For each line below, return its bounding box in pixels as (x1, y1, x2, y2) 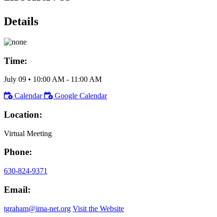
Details (4, 15, 38, 28)
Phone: (4, 147, 32, 157)
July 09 (4, 75, 26, 84)
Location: (4, 109, 42, 120)
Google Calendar (55, 92, 107, 100)
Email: (4, 184, 31, 195)
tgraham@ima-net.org (4, 204, 71, 213)
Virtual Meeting (4, 129, 52, 138)
